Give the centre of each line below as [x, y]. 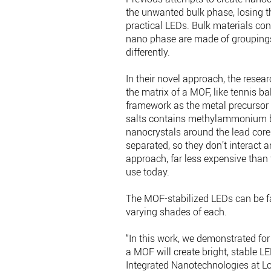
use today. [148, 171]
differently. [148, 52]
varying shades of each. [177, 211]
